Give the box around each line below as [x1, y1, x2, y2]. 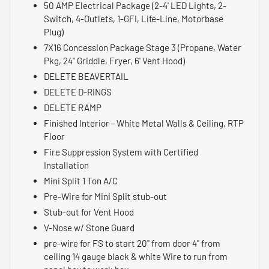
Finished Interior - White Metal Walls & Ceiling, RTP [44, 118, 244, 129]
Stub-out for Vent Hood [44, 207, 134, 218]
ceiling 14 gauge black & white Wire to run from [44, 251, 228, 262]
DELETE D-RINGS [44, 86, 112, 98]
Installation [44, 160, 89, 171]
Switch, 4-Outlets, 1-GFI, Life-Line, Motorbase [44, 13, 223, 25]
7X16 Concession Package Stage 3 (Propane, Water [44, 42, 241, 53]
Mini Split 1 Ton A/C [44, 175, 118, 187]
